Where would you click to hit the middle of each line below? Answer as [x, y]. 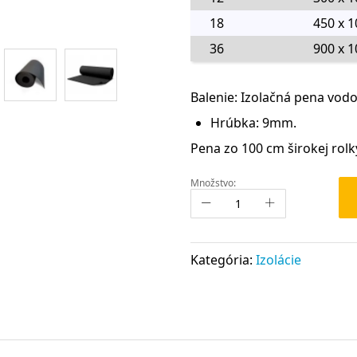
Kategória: [223, 259]
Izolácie [279, 259]
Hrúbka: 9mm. [253, 122]
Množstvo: [213, 182]
